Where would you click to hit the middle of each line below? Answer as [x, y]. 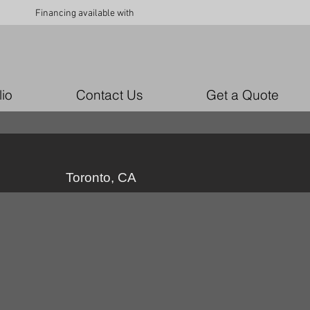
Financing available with [85, 13]
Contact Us [109, 95]
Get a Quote [242, 95]
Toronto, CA [101, 177]
